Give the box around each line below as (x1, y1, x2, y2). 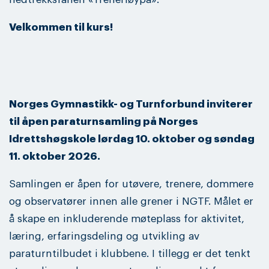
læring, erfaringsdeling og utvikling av (9, 231, 199, 241)
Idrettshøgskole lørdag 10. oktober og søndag (9, 133, 255, 144)
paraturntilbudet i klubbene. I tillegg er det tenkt (9, 248, 250, 259)
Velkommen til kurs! (9, 22, 113, 33)
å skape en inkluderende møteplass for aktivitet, (9, 213, 244, 224)
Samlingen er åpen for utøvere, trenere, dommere (9, 178, 253, 189)
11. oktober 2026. (9, 151, 100, 162)
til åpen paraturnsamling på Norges (9, 116, 198, 127)
